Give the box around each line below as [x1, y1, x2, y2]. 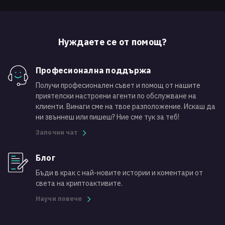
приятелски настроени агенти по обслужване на [36, 91, 196, 100]
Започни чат [36, 128, 78, 137]
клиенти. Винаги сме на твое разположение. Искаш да [36, 101, 215, 111]
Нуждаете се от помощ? [58, 36, 167, 48]
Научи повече [36, 194, 82, 203]
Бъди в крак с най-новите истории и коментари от [36, 168, 203, 177]
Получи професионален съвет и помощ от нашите [36, 80, 200, 90]
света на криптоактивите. [36, 178, 123, 188]
